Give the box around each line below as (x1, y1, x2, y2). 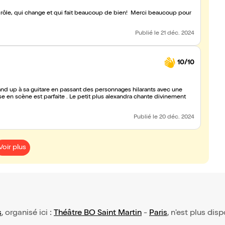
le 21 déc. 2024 (154, 31, 194, 37)
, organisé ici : (2, 209, 54, 217)
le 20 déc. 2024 (153, 115, 194, 121)
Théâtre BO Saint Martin (54, 209, 142, 217)
